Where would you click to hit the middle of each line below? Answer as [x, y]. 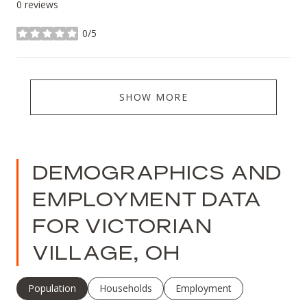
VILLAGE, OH [106, 253]
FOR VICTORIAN [122, 226]
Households [126, 288]
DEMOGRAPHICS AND [157, 173]
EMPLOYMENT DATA [147, 199]
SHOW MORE [153, 97]
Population [52, 288]
